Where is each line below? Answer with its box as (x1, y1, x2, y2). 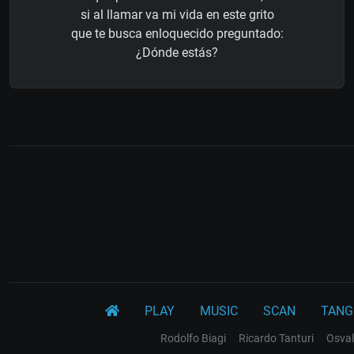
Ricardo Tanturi (239, 332, 314, 345)
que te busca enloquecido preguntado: (70, 26, 284, 42)
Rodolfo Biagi (160, 332, 226, 345)
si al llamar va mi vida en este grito (80, 7, 274, 23)
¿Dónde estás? (136, 45, 218, 61)
